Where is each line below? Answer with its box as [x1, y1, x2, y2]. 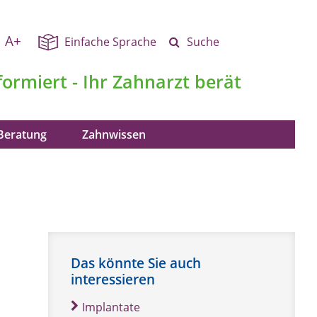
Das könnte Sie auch [71, 253, 202, 272]
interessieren [71, 270, 156, 289]
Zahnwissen [82, 127, 146, 142]
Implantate [82, 299, 141, 315]
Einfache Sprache [64, 34, 156, 50]
